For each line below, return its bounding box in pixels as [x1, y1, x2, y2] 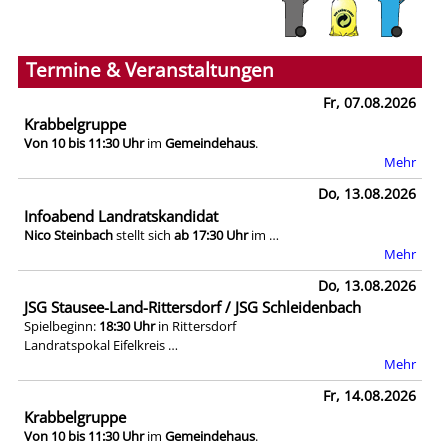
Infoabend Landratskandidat [24, 205, 218, 226]
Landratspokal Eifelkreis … [24, 335, 178, 354]
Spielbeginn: [24, 316, 99, 335]
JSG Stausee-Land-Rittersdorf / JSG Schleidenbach [24, 296, 361, 317]
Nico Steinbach [24, 225, 113, 244]
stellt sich [113, 225, 174, 244]
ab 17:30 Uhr [174, 225, 248, 244]
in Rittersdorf [155, 316, 236, 335]
